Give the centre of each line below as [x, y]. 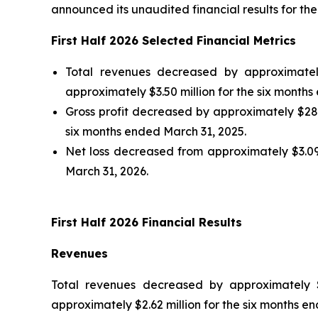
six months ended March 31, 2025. [156, 131]
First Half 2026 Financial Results [147, 222]
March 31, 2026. [107, 171]
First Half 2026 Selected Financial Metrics [174, 40]
